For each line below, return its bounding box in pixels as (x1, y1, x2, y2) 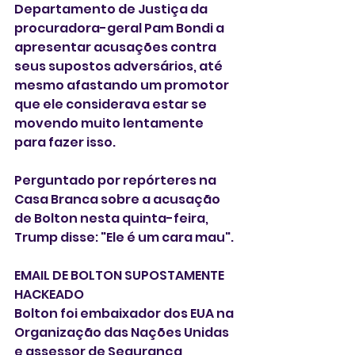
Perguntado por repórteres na (14, 170, 219, 189)
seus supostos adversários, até (14, 56, 225, 75)
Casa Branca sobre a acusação (14, 189, 223, 208)
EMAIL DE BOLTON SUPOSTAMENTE (14, 265, 227, 284)
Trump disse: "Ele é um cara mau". (14, 227, 234, 246)
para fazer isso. (14, 132, 116, 151)
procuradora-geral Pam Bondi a (14, 18, 227, 37)
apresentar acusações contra (14, 37, 219, 56)
